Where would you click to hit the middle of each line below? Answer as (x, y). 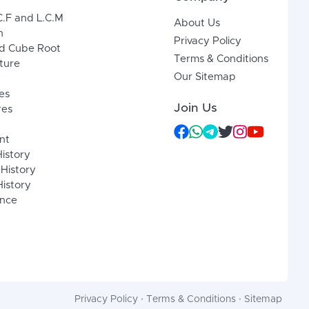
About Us (197, 23)
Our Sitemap (205, 77)
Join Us (196, 109)
